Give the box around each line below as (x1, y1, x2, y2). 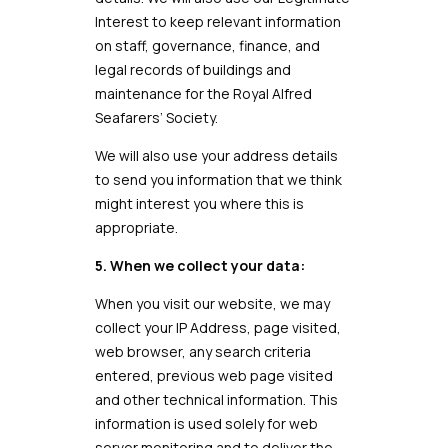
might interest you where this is (94, 194, 304, 213)
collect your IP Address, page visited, (94, 318, 341, 337)
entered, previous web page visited (94, 366, 333, 385)
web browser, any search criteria (94, 342, 311, 361)
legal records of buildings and (94, 60, 291, 79)
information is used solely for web (94, 414, 318, 433)
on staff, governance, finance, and (94, 36, 320, 55)
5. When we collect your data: (94, 256, 305, 275)
